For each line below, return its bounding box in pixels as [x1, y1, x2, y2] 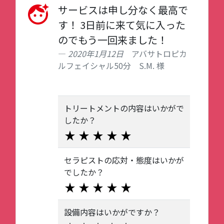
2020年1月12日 [68, 47, 123, 59]
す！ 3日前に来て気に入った [58, 17, 185, 32]
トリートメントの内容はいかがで [64, 102, 184, 114]
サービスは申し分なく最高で [58, 2, 188, 17]
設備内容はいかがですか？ [64, 206, 160, 218]
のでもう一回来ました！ [58, 32, 167, 47]
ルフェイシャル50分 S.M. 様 [58, 59, 164, 71]
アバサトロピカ [123, 47, 187, 59]
